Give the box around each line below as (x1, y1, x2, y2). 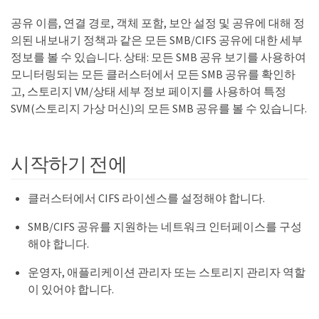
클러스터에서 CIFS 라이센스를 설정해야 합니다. (28, 190, 265, 205)
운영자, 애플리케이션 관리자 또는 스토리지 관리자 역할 (28, 264, 305, 279)
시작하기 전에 (11, 151, 127, 176)
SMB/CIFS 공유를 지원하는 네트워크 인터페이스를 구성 (28, 219, 302, 234)
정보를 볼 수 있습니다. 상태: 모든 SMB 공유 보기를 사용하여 (11, 50, 306, 65)
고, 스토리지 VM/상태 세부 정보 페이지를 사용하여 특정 (11, 84, 286, 99)
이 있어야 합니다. (28, 281, 114, 296)
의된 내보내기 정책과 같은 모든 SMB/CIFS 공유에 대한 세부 (11, 33, 303, 48)
